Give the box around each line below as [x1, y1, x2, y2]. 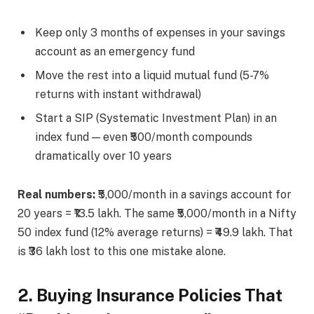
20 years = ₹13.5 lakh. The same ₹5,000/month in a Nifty [18, 207, 296, 221]
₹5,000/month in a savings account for [95, 188, 292, 202]
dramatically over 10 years [35, 149, 172, 163]
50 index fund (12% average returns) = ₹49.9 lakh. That [18, 226, 293, 240]
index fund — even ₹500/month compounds [35, 130, 252, 144]
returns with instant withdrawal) [35, 87, 201, 101]
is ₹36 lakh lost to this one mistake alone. [18, 245, 226, 259]
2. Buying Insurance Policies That [18, 285, 282, 306]
